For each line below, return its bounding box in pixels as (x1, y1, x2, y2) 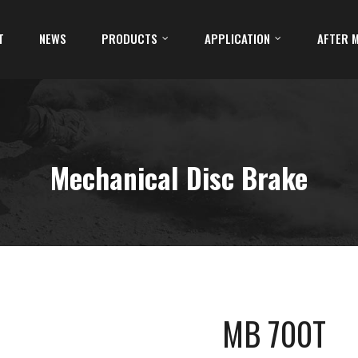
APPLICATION (205, 30, 270, 47)
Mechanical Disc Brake (50, 157, 308, 198)
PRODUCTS (101, 30, 157, 47)
